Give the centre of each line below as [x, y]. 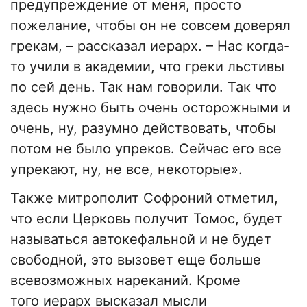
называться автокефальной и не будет [141, 240]
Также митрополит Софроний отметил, [144, 198]
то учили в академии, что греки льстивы [147, 67]
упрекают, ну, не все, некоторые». [126, 170]
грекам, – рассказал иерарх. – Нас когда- [150, 46]
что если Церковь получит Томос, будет [146, 219]
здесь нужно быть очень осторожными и [150, 108]
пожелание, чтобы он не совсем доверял [150, 26]
